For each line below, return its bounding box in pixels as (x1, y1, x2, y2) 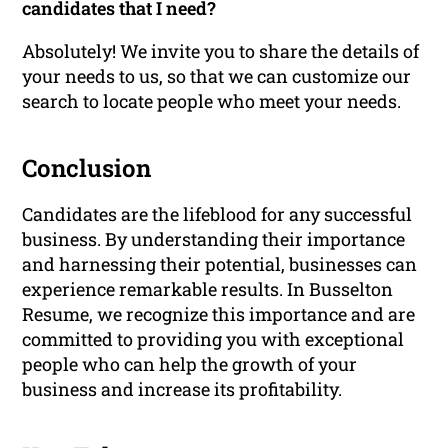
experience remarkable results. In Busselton (22, 277, 394, 302)
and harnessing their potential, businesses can (22, 252, 418, 277)
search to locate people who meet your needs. (22, 89, 402, 114)
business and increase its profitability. (22, 377, 343, 402)
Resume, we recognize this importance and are (22, 302, 416, 327)
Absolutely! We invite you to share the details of (22, 39, 420, 64)
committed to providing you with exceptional (22, 327, 405, 352)
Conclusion (22, 152, 152, 185)
